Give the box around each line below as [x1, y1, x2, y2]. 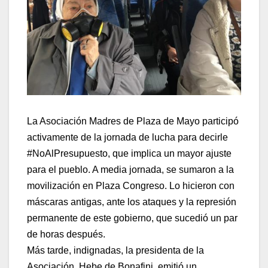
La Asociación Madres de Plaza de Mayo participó [27, 115, 239, 126]
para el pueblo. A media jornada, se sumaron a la [27, 164, 234, 175]
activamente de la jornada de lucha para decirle [27, 132, 228, 142]
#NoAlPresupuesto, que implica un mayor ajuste [27, 148, 232, 159]
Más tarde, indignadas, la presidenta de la [27, 245, 204, 255]
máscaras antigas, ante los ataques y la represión [27, 196, 236, 207]
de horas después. [27, 229, 105, 239]
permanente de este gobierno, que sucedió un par [27, 212, 237, 223]
